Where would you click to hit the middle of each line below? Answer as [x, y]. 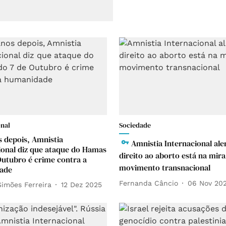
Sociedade [135, 125]
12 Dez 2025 [81, 184]
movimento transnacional [165, 168]
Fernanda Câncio [149, 183]
